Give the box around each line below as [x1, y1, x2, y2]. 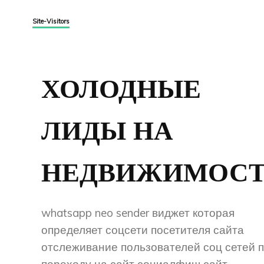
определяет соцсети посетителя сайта [41, 222, 244, 237]
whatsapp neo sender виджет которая [41, 205, 235, 220]
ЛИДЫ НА [41, 115, 173, 147]
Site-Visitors [32, 16, 70, 25]
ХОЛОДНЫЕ [41, 73, 201, 105]
